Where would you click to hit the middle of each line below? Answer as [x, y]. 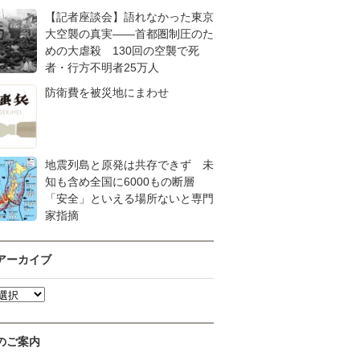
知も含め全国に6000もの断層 [125, 182]
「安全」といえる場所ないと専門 [129, 198]
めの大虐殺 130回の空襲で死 [122, 51]
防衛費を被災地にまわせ [107, 92]
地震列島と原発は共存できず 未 [129, 165]
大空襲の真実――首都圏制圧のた [129, 34]
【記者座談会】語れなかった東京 [129, 17]
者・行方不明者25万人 [102, 67]
